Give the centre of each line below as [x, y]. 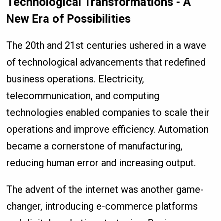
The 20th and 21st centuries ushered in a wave [107, 45]
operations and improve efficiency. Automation [108, 129]
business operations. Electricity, [75, 79]
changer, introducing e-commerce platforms [102, 206]
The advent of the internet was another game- [105, 189]
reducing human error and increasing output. [101, 163]
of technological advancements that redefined [106, 62]
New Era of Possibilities [69, 18]
